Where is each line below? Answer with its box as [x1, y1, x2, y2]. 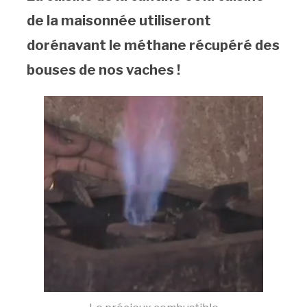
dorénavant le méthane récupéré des [26, 37, 280, 54]
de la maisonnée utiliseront [26, 12, 211, 29]
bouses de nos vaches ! [26, 62, 180, 79]
